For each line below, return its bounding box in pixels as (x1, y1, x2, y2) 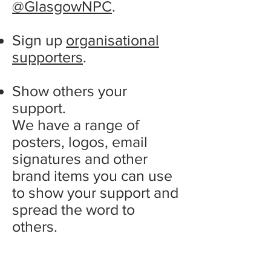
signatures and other (12, 150, 148, 167)
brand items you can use (12, 167, 172, 184)
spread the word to (12, 201, 135, 218)
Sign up (12, 31, 66, 48)
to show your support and (12, 184, 178, 201)
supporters (12, 48, 83, 65)
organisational (66, 31, 159, 48)
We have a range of (12, 116, 139, 133)
